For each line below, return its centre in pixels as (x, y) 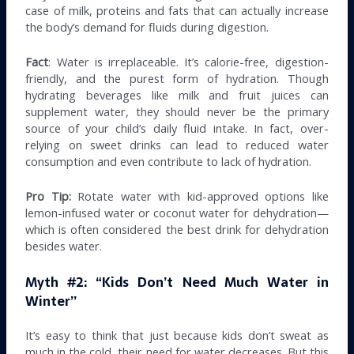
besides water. (64, 246)
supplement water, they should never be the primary (177, 111)
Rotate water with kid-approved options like (200, 196)
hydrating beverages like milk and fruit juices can (177, 94)
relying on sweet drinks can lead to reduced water (177, 144)
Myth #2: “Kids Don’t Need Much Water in (177, 282)
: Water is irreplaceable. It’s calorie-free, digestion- (188, 61)
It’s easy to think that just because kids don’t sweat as (177, 335)
